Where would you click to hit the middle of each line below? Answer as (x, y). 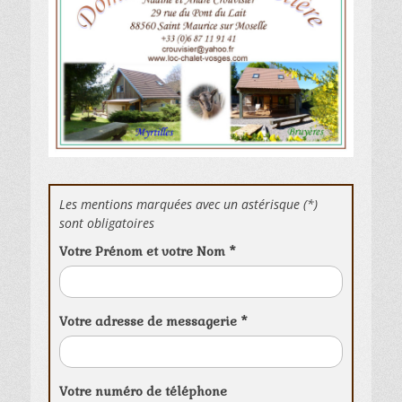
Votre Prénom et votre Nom (144, 251)
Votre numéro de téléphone (143, 391)
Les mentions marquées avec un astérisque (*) (188, 204)
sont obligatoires (107, 223)
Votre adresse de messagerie (150, 321)
